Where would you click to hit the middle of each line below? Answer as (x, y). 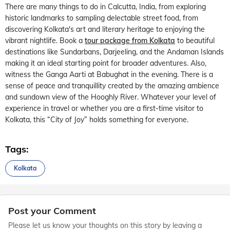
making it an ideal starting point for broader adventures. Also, (106, 63)
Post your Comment (52, 210)
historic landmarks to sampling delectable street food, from (102, 18)
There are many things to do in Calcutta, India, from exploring (106, 6)
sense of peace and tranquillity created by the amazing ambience (112, 85)
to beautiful (195, 40)
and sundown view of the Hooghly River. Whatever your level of (111, 97)
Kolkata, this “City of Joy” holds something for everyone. (97, 119)
